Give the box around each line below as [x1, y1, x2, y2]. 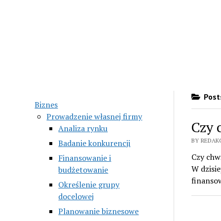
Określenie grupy [58, 179, 120, 190]
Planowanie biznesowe [58, 205, 139, 217]
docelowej [58, 190, 94, 202]
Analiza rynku [58, 122, 108, 134]
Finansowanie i [58, 152, 111, 163]
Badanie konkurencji [58, 137, 131, 148]
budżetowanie [58, 164, 109, 175]
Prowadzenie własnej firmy [46, 110, 143, 122]
